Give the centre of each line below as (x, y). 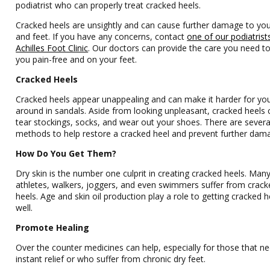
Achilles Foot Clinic (52, 48)
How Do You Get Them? (66, 153)
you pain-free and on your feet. (77, 59)
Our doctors (116, 48)
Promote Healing (53, 228)
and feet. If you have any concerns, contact (102, 36)
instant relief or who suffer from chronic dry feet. (111, 259)
